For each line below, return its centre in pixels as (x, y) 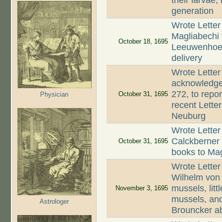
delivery (187, 58)
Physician (54, 94)
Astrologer (54, 201)
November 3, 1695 (141, 188)
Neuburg (189, 116)
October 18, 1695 (143, 42)
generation (193, 11)
